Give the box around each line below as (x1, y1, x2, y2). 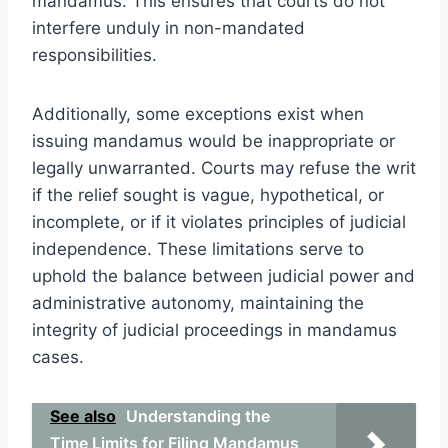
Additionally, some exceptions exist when (32, 103, 364, 124)
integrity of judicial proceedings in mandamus (32, 319, 397, 340)
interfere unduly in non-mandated (32, 17, 305, 38)
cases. (32, 346, 84, 367)
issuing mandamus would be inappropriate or (32, 130, 395, 151)
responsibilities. (32, 44, 157, 65)
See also (50, 405, 116, 426)
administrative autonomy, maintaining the (32, 292, 364, 313)
